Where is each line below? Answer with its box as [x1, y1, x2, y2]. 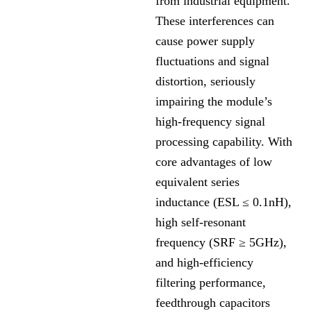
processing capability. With [155, 135, 292, 149]
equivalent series [155, 175, 239, 190]
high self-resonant [155, 215, 246, 230]
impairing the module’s [155, 94, 272, 109]
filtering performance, [155, 276, 266, 290]
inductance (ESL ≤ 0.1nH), [155, 195, 292, 210]
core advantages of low [155, 155, 272, 169]
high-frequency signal [155, 115, 265, 129]
